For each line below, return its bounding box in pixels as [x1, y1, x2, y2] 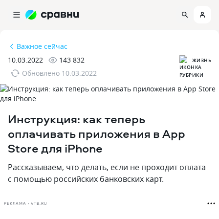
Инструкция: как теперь [8, 111, 145, 127]
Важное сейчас [17, 42, 67, 51]
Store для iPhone [8, 140, 103, 156]
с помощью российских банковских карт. [8, 174, 164, 184]
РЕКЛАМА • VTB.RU [4, 201, 47, 206]
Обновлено [22, 68, 60, 78]
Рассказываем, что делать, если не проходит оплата [8, 162, 206, 173]
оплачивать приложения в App [8, 126, 185, 141]
